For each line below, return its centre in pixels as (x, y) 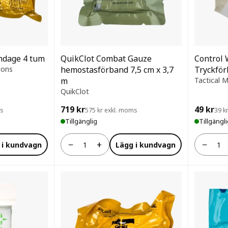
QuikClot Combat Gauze (106, 59)
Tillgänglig (81, 121)
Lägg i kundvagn (146, 145)
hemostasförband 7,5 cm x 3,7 (117, 70)
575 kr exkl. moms (111, 110)
